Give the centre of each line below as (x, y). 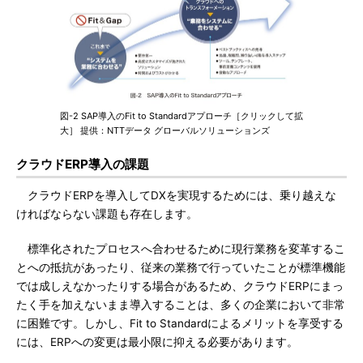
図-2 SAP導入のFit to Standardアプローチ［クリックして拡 (181, 116)
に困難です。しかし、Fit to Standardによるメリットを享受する (180, 323)
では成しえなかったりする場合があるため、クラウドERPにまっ (180, 286)
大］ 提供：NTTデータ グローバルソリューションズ (165, 130)
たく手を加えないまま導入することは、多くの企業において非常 (181, 305)
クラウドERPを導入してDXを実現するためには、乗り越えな (176, 195)
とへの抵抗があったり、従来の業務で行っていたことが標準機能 (181, 267)
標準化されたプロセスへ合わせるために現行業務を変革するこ (181, 249)
